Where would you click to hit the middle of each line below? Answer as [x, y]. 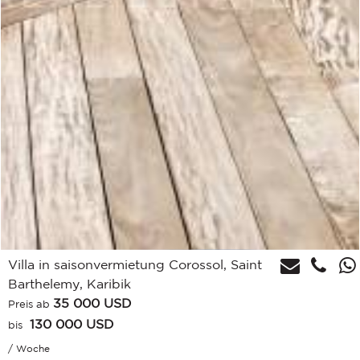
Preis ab [31, 305]
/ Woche [29, 349]
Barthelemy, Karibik [70, 284]
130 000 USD [72, 324]
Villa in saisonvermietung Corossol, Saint [135, 265]
